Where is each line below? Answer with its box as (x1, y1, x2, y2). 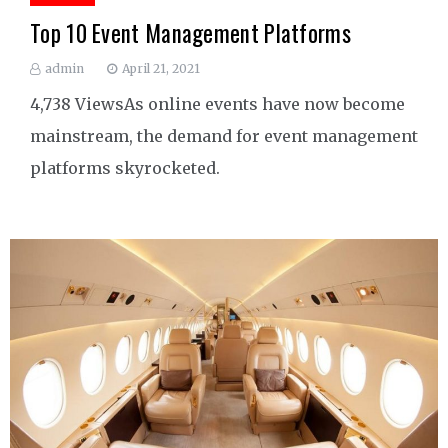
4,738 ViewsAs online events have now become (30, 93, 405, 114)
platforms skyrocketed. (30, 157, 220, 178)
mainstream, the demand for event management (30, 125, 418, 146)
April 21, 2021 (122, 60, 200, 76)
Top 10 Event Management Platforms (30, 15, 351, 50)
